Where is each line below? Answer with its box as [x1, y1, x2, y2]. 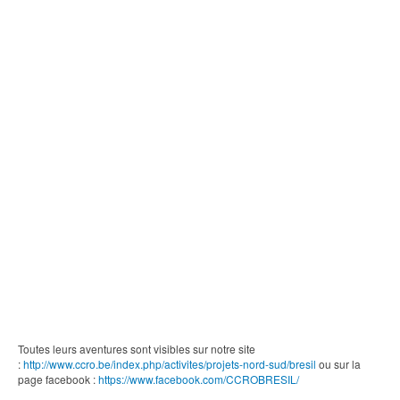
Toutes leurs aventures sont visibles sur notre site [18, 341, 255, 356]
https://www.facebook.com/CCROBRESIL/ [98, 371, 299, 387]
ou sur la [316, 356, 361, 371]
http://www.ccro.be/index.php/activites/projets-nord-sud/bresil [23, 356, 316, 371]
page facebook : [18, 371, 98, 387]
